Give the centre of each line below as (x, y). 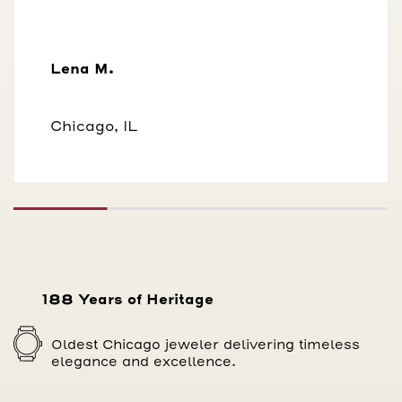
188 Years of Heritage (128, 300)
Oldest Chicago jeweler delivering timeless (205, 345)
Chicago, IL (94, 126)
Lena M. (82, 69)
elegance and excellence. (144, 362)
